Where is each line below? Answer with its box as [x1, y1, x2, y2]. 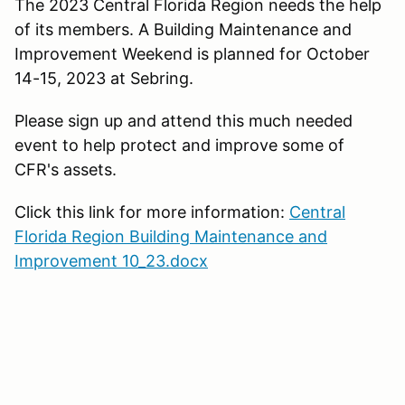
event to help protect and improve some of [14, 135, 344, 155]
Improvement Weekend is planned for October [14, 43, 370, 63]
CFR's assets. [14, 159, 117, 179]
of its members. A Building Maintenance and [14, 19, 352, 39]
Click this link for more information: [14, 202, 289, 221]
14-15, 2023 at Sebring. [14, 68, 193, 88]
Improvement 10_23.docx [14, 250, 208, 270]
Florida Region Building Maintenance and [14, 226, 327, 246]
